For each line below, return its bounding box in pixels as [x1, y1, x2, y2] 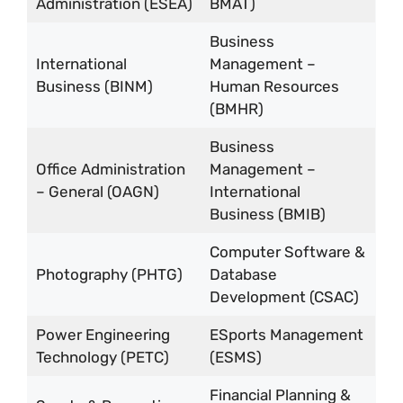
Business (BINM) [35, 76, 153, 95]
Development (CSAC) [209, 287, 359, 306]
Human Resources [209, 76, 339, 95]
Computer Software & [209, 242, 365, 261]
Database [209, 264, 277, 283]
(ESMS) [209, 347, 262, 366]
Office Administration [35, 159, 185, 178]
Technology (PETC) [35, 347, 169, 366]
